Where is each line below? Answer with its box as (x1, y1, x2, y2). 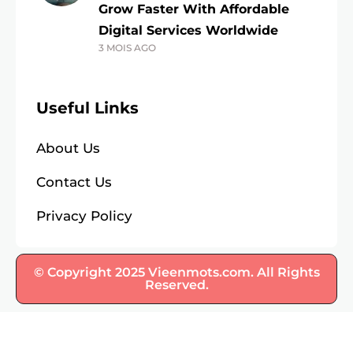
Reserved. (144, 277, 209, 292)
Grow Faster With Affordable (98, 2, 289, 17)
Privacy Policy (36, 208, 132, 224)
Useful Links (36, 98, 139, 117)
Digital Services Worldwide (98, 23, 278, 38)
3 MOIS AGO (98, 42, 156, 54)
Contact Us (36, 174, 112, 190)
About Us (36, 140, 100, 156)
